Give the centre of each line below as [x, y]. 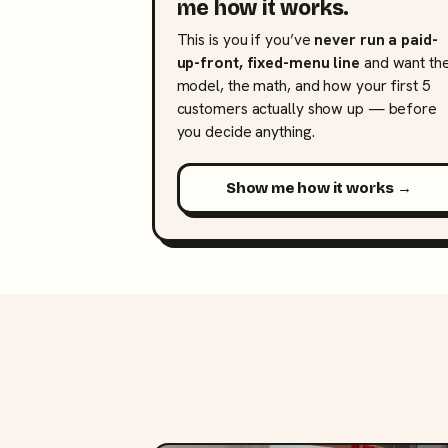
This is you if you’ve [245, 39]
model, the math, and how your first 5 [303, 85]
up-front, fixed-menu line [268, 62]
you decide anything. [245, 131]
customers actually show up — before [306, 108]
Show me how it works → [318, 188]
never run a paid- [376, 39]
